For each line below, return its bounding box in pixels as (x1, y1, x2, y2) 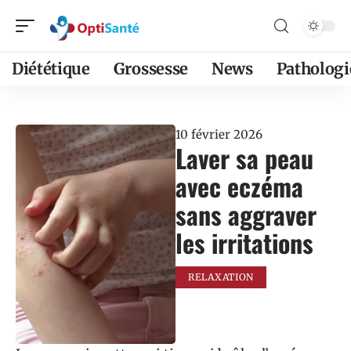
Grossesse (113, 59, 188, 78)
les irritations (175, 224, 313, 261)
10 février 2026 (175, 127, 262, 142)
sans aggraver (175, 196, 317, 233)
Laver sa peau (175, 139, 313, 176)
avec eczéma (175, 168, 303, 204)
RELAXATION (188, 271, 254, 283)
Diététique (12, 59, 90, 78)
